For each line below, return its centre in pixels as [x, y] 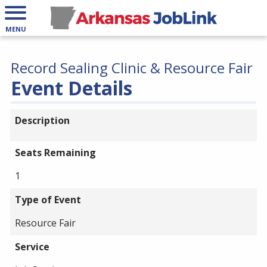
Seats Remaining [55, 153]
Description [42, 120]
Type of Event [48, 200]
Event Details [72, 88]
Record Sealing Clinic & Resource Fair [132, 68]
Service [32, 247]
